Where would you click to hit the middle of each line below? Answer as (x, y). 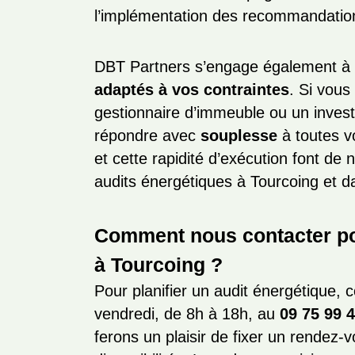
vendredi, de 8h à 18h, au (187, 314)
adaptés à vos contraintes (192, 90)
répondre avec (148, 136)
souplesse (239, 136)
